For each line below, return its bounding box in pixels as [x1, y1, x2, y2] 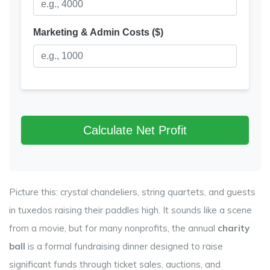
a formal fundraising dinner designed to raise [37, 240, 223, 253]
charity [218, 222, 250, 234]
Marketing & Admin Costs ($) [33, 27, 163, 38]
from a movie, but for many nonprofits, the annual [9, 222, 218, 234]
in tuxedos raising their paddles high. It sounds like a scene [9, 204, 252, 216]
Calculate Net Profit [83, 124, 187, 137]
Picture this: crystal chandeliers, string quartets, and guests [9, 186, 256, 198]
